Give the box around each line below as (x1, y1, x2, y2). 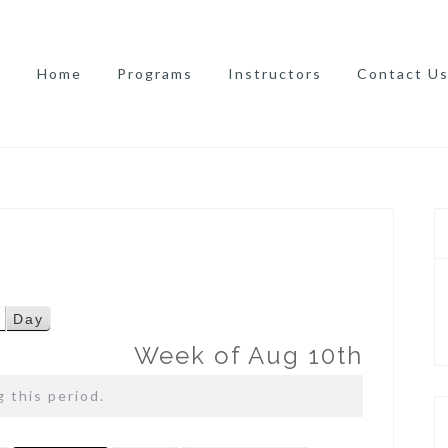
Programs (117, 64, 193, 82)
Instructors (228, 64, 322, 82)
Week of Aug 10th (134, 341, 363, 371)
